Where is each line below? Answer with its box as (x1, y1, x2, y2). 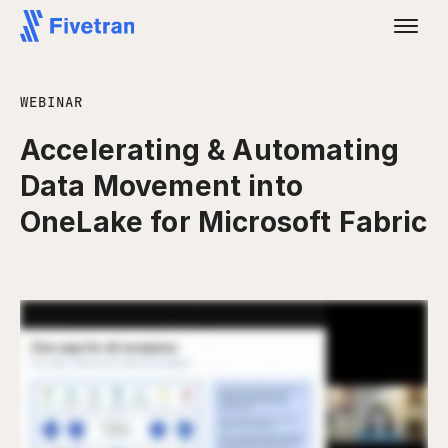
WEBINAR (20, 93, 83, 111)
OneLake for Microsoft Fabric (20, 205, 428, 239)
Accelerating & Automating (20, 133, 400, 167)
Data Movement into (20, 169, 303, 203)
